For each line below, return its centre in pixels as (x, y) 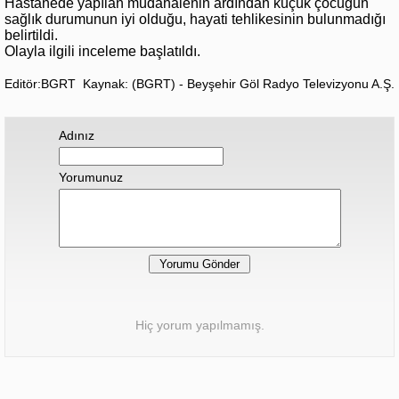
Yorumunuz (90, 178)
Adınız (76, 136)
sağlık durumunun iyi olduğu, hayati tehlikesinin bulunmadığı (195, 20)
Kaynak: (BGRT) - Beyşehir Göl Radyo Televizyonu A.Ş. (239, 84)
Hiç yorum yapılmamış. (199, 326)
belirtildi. (31, 36)
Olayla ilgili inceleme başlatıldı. (102, 52)
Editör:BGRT (40, 84)
